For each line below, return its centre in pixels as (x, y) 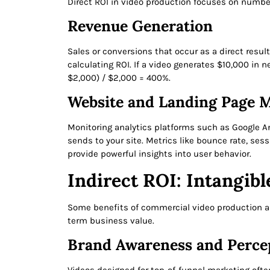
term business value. (111, 220)
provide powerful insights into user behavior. (159, 154)
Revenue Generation (140, 26)
